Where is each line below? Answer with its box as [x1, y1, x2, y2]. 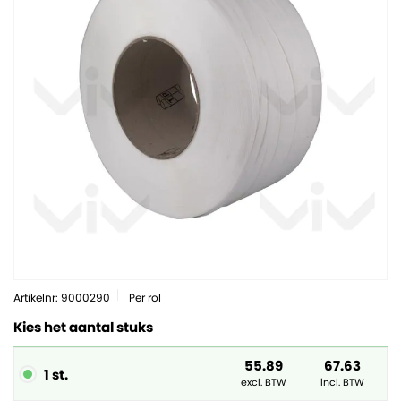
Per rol [129, 290, 161, 305]
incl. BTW [320, 375, 365, 389]
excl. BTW [241, 375, 287, 389]
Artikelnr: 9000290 [13, 290, 110, 305]
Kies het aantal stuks [13, 318, 153, 337]
